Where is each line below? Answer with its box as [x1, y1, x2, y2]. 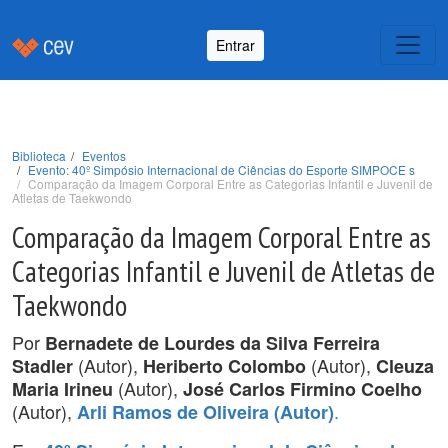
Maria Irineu [12, 376, 113, 402]
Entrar [216, 34, 255, 55]
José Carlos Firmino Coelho [183, 376, 422, 402]
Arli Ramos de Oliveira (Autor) [77, 399, 334, 425]
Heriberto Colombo [143, 353, 306, 379]
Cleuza [376, 353, 434, 379]
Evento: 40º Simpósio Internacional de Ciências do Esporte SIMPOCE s [28, 161, 415, 178]
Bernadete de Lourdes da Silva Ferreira [45, 330, 380, 356]
